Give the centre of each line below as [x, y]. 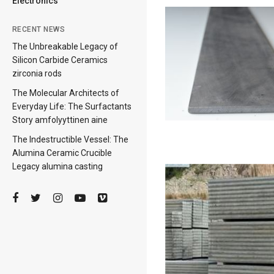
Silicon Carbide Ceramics [60, 60]
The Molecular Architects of [66, 93]
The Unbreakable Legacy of [65, 46]
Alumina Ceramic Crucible [62, 153]
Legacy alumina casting [57, 166]
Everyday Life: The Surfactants [72, 106]
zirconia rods [37, 73]
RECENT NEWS [39, 29]
